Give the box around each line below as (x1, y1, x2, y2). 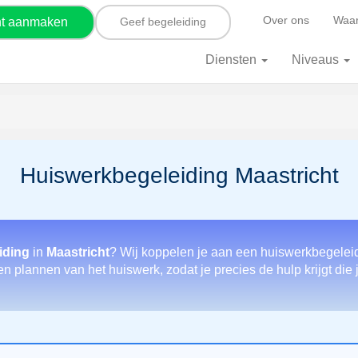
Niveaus (292, 53, 342, 66)
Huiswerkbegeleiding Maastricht (19, 163, 339, 188)
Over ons (263, 14, 309, 26)
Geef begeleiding (120, 15, 206, 28)
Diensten (205, 53, 260, 66)
